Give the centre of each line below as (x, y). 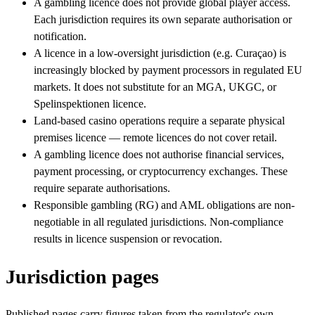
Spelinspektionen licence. (90, 104)
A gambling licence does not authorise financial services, (159, 155)
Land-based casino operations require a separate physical (159, 121)
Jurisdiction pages (82, 276)
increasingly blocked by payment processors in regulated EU (168, 70)
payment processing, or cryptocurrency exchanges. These (161, 172)
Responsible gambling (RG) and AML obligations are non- (164, 205)
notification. (60, 37)
